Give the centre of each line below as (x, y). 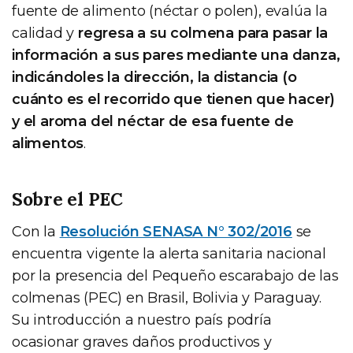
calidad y (45, 33)
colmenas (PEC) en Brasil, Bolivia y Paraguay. (167, 298)
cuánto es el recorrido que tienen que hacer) (174, 99)
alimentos (48, 143)
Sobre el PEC (67, 199)
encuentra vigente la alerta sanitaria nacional (169, 254)
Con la (36, 232)
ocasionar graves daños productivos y (142, 342)
